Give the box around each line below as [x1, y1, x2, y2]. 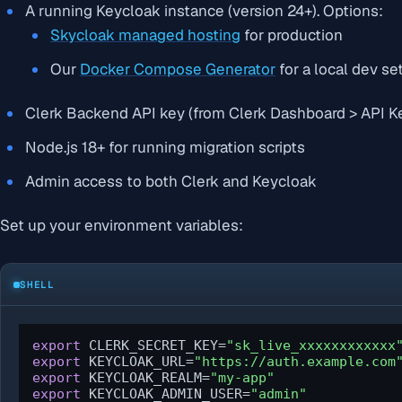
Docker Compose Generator [80, 59, 275, 80]
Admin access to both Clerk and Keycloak [25, 171, 317, 192]
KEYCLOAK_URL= [81, 354, 194, 371]
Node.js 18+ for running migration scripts [25, 137, 305, 158]
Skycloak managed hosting [50, 25, 240, 46]
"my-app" [210, 370, 275, 387]
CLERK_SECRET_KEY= [81, 337, 226, 354]
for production [240, 25, 343, 46]
